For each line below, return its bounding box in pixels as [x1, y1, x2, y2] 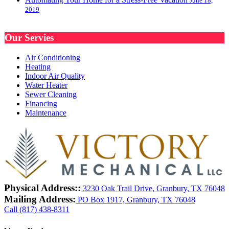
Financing [25, 99, 57, 108]
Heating [25, 62, 51, 72]
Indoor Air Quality [25, 72, 85, 81]
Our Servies [5, 32, 54, 43]
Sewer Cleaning [25, 90, 77, 99]
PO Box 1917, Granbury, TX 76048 [76, 195, 195, 204]
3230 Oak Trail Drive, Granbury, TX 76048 [81, 184, 225, 193]
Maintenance [25, 108, 66, 118]
